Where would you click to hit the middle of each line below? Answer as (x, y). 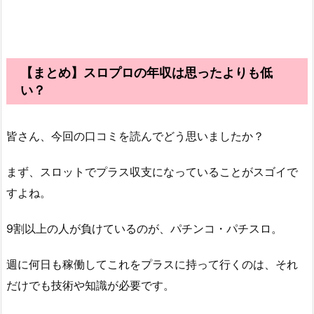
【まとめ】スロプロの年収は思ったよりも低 (146, 73)
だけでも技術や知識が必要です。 (90, 285)
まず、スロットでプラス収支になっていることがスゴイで (152, 172)
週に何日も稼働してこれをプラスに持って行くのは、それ (152, 264)
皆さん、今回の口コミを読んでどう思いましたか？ (135, 136)
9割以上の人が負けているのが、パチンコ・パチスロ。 (144, 228)
